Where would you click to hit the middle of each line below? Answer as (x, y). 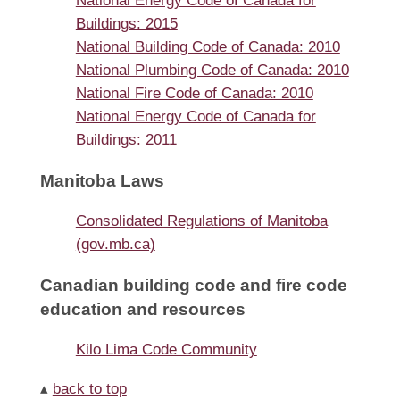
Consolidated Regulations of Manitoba (201, 221)
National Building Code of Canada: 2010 (208, 47)
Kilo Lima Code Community (166, 350)
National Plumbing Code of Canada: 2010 (212, 71)
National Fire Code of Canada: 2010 (194, 94)
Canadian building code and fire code (193, 286)
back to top (89, 389)
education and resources (142, 310)
